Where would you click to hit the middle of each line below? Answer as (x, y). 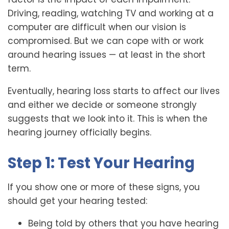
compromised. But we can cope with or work (106, 41)
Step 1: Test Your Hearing (101, 163)
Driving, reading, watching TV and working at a (111, 13)
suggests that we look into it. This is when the (108, 119)
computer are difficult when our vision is (97, 27)
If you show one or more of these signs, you (104, 187)
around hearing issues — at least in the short (107, 55)
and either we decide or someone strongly (102, 105)
